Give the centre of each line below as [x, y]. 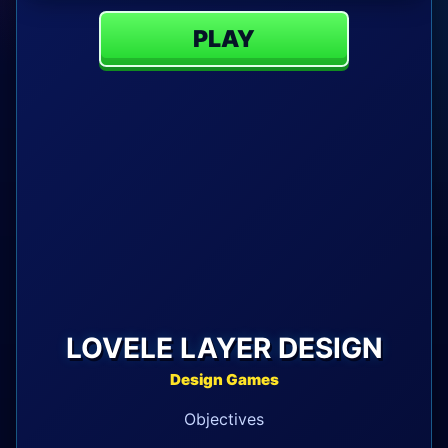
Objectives [224, 418]
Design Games [224, 379]
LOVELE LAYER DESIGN [224, 347]
